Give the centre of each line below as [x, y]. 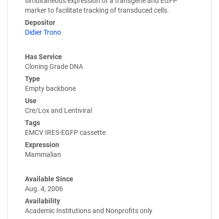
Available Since [49, 179]
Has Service [44, 56]
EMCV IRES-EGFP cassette [65, 132]
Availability [43, 201]
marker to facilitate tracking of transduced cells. [97, 10]
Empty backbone [50, 88]
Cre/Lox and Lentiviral [58, 110]
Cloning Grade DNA [54, 66]
